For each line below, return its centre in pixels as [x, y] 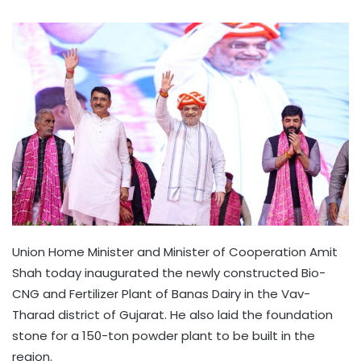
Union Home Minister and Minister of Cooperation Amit [175, 252]
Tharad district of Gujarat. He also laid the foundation [172, 315]
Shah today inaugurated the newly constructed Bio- [169, 273]
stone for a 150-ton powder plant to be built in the [164, 336]
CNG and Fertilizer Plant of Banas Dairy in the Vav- [161, 294]
